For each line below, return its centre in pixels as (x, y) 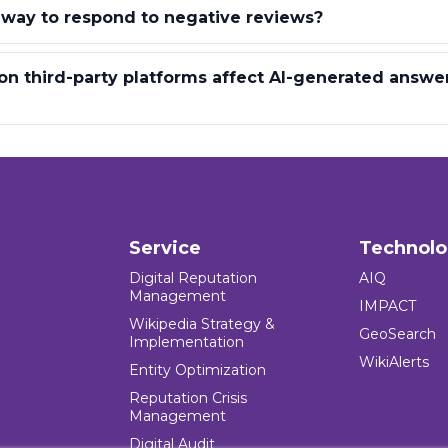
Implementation (187, 342)
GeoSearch (397, 334)
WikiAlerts (393, 362)
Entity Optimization (198, 370)
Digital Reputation (193, 278)
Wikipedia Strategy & (202, 324)
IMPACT (387, 306)
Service (165, 248)
